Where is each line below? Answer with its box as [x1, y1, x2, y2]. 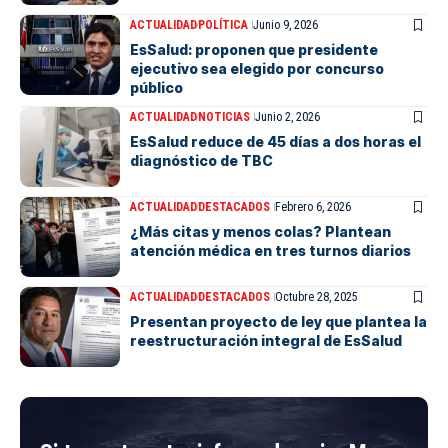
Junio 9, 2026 [253, 18, 318, 32]
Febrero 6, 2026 [275, 200, 351, 214]
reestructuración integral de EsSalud [130, 332, 402, 349]
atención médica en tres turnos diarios [130, 242, 411, 259]
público [130, 79, 183, 96]
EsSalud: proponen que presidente [130, 41, 378, 58]
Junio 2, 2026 [255, 110, 320, 124]
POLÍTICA [198, 18, 248, 32]
